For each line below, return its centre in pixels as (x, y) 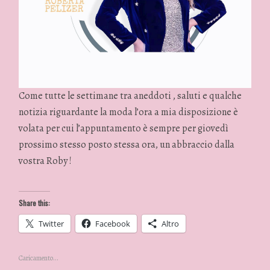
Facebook (113, 223)
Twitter (52, 223)
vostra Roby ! (46, 161)
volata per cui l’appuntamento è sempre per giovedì (124, 129)
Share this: (35, 202)
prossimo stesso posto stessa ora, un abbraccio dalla (127, 145)
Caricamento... (39, 258)
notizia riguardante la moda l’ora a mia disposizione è (129, 112)
